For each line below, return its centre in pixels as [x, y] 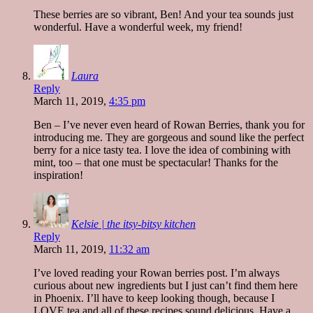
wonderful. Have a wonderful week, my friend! [138, 27]
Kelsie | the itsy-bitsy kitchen [133, 224]
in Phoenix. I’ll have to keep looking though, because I [154, 298]
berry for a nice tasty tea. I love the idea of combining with [162, 150]
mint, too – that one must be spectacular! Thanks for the [156, 162]
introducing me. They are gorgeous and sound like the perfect [169, 137]
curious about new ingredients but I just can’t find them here [166, 285]
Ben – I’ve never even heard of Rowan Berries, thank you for [169, 124]
